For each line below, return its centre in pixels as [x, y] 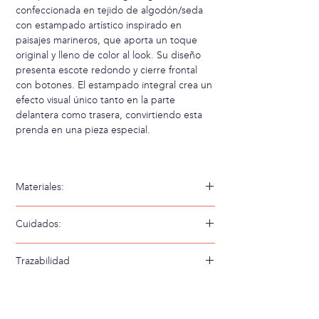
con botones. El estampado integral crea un [114, 85]
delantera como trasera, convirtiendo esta [109, 115]
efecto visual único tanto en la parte [95, 100]
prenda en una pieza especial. [83, 130]
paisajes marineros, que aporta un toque [106, 41]
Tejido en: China [67, 288]
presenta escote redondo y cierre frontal [106, 70]
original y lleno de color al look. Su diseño [108, 56]
